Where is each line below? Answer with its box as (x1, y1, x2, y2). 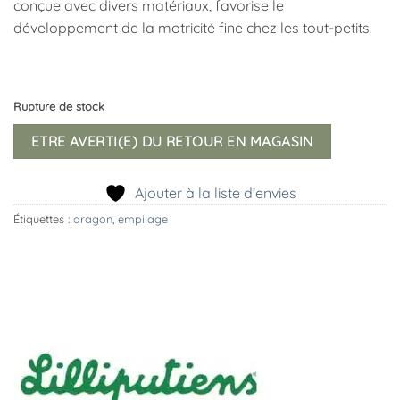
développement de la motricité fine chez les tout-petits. (13, 19, 372, 37)
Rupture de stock (13, 98, 104, 113)
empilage (118, 211, 168, 226)
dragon (73, 211, 112, 226)
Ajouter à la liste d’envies (134, 183, 296, 202)
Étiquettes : (13, 211, 73, 226)
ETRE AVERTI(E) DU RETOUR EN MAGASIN (30, 132, 313, 151)
